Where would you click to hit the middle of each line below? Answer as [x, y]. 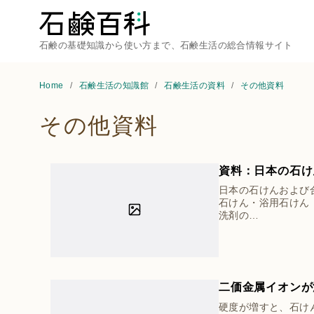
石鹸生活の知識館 [115, 86]
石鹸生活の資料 [196, 86]
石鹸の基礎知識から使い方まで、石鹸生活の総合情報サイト [166, 46]
